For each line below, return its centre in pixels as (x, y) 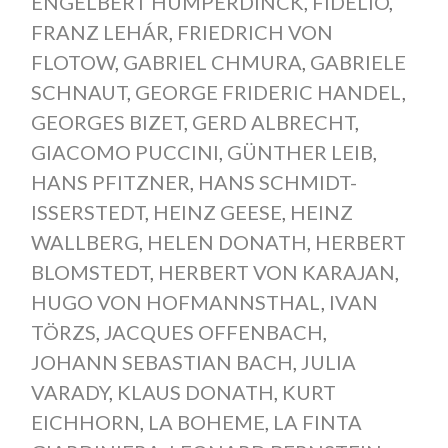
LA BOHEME (206, 421)
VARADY (69, 391)
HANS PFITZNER (110, 181)
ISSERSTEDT (87, 211)
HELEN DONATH (226, 241)
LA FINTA (317, 421)
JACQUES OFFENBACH (213, 331)
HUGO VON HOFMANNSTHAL (175, 301)
